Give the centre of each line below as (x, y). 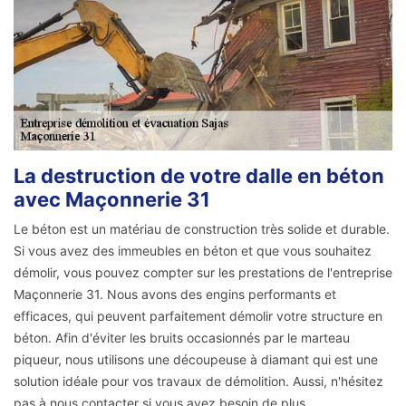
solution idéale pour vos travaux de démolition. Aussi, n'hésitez (198, 382)
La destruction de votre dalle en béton (199, 176)
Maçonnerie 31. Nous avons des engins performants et (175, 295)
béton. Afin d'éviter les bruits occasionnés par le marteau (182, 338)
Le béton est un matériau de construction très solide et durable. (202, 229)
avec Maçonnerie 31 (112, 200)
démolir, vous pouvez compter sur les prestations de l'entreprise (203, 273)
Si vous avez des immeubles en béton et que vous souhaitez (193, 251)
